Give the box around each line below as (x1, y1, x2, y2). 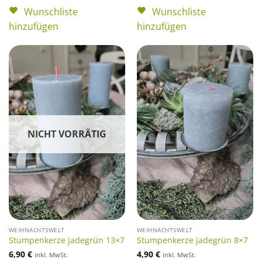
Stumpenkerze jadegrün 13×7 (8, 235, 125, 246)
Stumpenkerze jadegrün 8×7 (136, 235, 248, 246)
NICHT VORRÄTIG (27, 127, 106, 140)
